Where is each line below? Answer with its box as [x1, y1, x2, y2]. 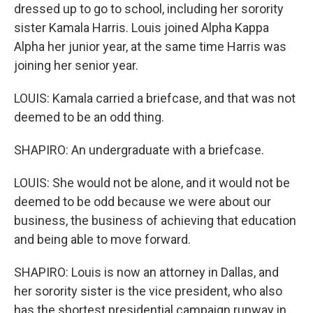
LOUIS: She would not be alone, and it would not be [14, 175, 290, 190]
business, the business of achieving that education [14, 213, 296, 228]
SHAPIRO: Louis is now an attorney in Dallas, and [14, 265, 279, 279]
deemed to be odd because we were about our [14, 194, 271, 209]
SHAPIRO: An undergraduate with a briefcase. [14, 143, 264, 157]
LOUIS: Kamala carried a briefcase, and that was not [14, 91, 296, 105]
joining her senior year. [14, 58, 138, 73]
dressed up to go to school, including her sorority [14, 1, 284, 16]
